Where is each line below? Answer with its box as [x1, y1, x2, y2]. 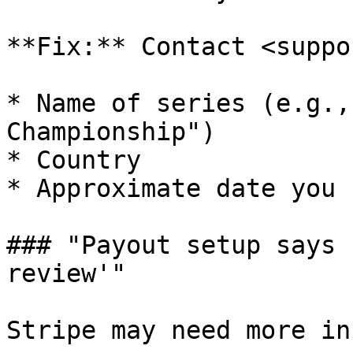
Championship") [6, 117, 216, 146]
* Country [6, 146, 141, 174]
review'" [6, 259, 126, 288]
